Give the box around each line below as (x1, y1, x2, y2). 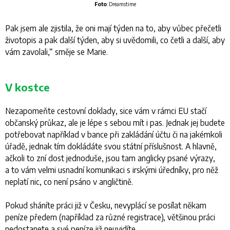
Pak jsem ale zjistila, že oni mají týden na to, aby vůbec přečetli (5, 23, 221, 33)
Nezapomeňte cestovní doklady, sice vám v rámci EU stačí (5, 105, 206, 116)
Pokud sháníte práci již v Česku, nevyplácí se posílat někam (5, 200, 206, 210)
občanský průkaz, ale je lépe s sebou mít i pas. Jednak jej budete (5, 117, 225, 127)
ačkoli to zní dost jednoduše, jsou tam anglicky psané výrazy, (5, 152, 215, 163)
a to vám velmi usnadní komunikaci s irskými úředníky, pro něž (5, 164, 218, 175)
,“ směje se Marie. (48, 46, 108, 56)
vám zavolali (5, 46, 48, 56)
